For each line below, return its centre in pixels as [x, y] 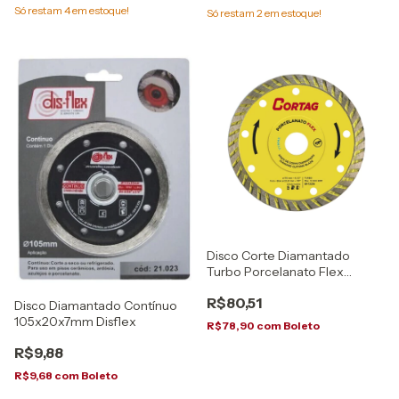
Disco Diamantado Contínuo [96, 305]
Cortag [227, 288]
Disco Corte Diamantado [278, 256]
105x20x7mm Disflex [75, 321]
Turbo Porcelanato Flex [275, 272]
